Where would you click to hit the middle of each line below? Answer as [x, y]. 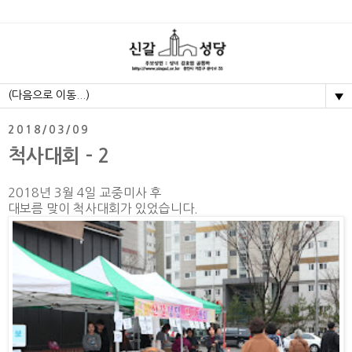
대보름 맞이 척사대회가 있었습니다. [103, 208]
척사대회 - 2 [59, 156]
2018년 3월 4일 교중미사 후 [85, 192]
